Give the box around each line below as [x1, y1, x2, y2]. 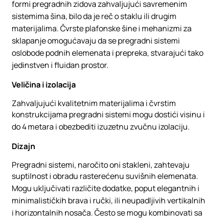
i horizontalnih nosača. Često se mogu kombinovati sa [12, 207, 202, 218]
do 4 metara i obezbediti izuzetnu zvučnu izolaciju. [12, 121, 190, 132]
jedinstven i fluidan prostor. [12, 60, 109, 70]
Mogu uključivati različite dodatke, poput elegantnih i [12, 183, 199, 194]
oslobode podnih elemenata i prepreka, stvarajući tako [12, 47, 203, 58]
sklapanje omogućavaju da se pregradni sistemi [12, 35, 180, 46]
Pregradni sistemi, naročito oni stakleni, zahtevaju [12, 159, 190, 170]
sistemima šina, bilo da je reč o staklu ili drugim [12, 11, 176, 22]
